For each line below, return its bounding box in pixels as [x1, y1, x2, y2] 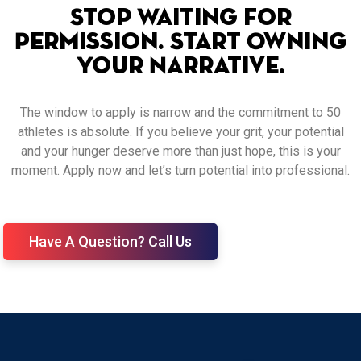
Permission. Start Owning [14, 31, 347, 56]
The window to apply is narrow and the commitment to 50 [20, 105, 341, 121]
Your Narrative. [76, 55, 285, 80]
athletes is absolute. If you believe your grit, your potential [17, 124, 344, 140]
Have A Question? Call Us [29, 232, 192, 250]
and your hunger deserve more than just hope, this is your [20, 143, 341, 160]
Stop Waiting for [69, 6, 292, 31]
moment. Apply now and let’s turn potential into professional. [11, 163, 350, 179]
